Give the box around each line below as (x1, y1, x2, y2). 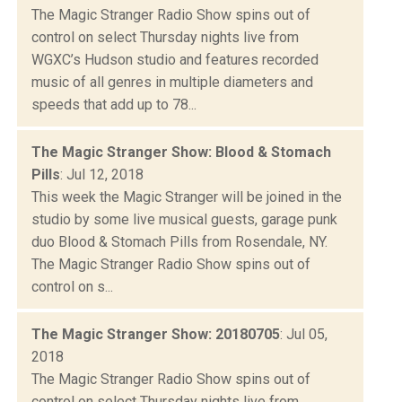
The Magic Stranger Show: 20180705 (31, 325, 280, 343)
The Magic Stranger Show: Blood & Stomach (31, 143, 331, 161)
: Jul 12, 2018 (60, 165, 144, 183)
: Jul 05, (280, 325, 328, 343)
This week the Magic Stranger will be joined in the (31, 188, 342, 205)
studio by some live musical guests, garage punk (31, 210, 337, 228)
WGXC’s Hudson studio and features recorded (31, 50, 319, 68)
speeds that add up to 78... (31, 95, 197, 113)
